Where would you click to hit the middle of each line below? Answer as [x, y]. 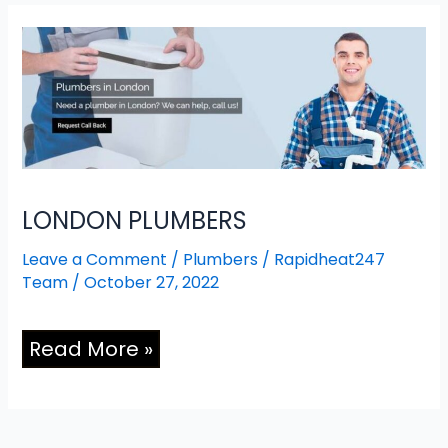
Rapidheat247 [330, 260]
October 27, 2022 [152, 283]
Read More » [91, 349]
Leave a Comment [95, 260]
